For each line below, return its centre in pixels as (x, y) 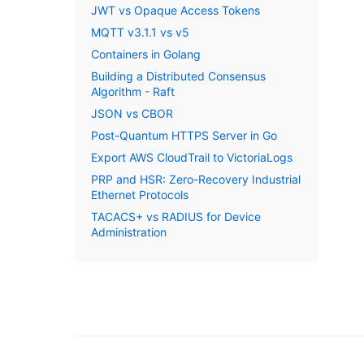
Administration (129, 232)
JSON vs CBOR (132, 113)
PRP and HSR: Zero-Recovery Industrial (196, 179)
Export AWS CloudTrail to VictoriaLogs (192, 157)
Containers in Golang (146, 54)
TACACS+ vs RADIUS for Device (176, 217)
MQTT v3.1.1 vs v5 (140, 32)
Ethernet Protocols (140, 195)
